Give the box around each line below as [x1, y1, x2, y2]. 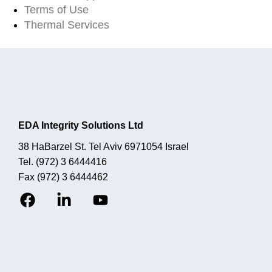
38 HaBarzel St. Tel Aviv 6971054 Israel [18, 141, 189, 152]
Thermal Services [24, 19, 109, 31]
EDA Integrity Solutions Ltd [18, 120, 143, 131]
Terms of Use [24, 4, 89, 16]
